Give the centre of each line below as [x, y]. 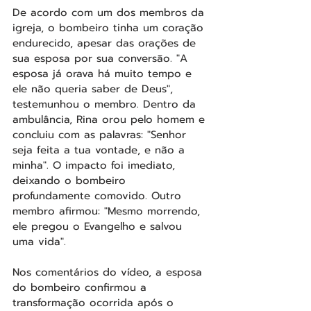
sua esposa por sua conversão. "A [102, 58]
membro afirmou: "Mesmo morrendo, [108, 211]
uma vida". [39, 241]
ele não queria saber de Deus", [95, 89]
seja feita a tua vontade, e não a [101, 150]
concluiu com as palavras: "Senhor [101, 134]
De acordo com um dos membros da [110, 12]
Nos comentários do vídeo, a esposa [109, 272]
